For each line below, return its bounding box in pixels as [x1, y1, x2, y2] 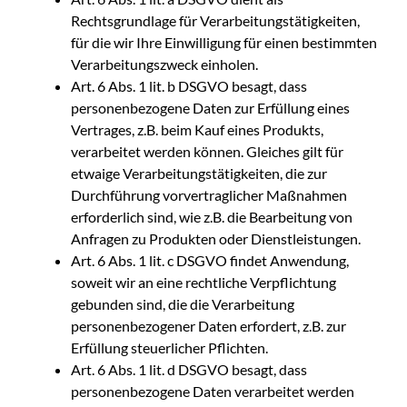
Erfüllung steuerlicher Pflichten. [71, 338, 268, 356]
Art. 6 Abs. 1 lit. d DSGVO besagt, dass [71, 360, 307, 378]
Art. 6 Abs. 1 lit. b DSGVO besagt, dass [71, 76, 307, 94]
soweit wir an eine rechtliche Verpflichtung [71, 273, 336, 291]
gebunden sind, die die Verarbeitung [71, 294, 294, 313]
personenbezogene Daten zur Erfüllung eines [71, 98, 350, 116]
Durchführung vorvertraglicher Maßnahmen [71, 185, 347, 203]
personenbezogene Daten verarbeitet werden [71, 382, 354, 400]
